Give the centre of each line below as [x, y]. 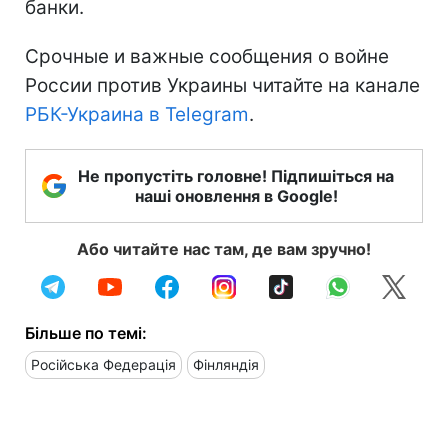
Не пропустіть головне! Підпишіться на [236, 175]
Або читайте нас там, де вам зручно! [224, 248]
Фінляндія [226, 364]
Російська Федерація [103, 364]
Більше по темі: [86, 332]
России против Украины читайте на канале [222, 85]
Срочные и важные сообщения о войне [207, 56]
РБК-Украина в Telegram [137, 114]
